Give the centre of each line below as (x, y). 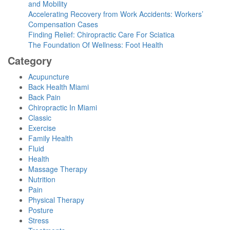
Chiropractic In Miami (63, 107)
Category (30, 60)
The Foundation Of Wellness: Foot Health (96, 45)
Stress (39, 220)
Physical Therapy (56, 200)
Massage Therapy (58, 169)
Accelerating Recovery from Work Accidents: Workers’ (116, 14)
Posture (41, 210)
